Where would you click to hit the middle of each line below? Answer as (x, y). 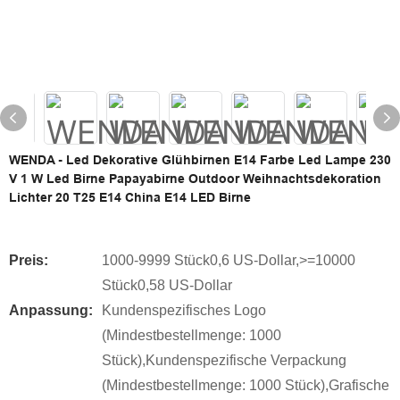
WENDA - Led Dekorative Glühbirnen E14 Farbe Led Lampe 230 (200, 160)
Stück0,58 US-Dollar (167, 285)
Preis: (29, 260)
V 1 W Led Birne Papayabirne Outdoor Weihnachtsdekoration (195, 179)
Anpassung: (51, 310)
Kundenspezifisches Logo (184, 310)
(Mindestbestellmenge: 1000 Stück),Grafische (246, 385)
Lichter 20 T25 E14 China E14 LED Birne (130, 197)
